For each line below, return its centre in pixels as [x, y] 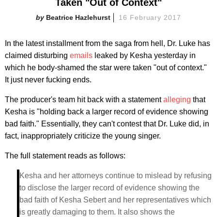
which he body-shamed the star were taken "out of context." [106, 67]
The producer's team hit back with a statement [84, 99]
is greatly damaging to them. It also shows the [97, 212]
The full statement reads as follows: [65, 155]
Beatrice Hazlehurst [78, 17]
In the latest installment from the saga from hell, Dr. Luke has [108, 43]
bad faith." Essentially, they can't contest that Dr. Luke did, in [107, 124]
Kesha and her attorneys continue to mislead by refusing [116, 175]
